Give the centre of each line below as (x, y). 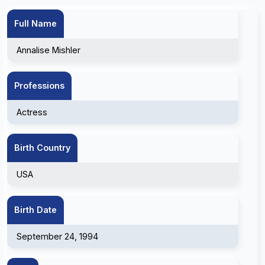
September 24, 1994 (57, 236)
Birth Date (35, 210)
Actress (32, 112)
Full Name (35, 23)
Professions (39, 85)
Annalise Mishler (49, 50)
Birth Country (42, 148)
